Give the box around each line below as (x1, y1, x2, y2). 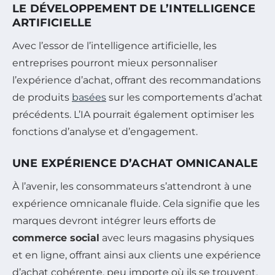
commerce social (12, 232, 99, 244)
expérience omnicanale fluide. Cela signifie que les (12, 198, 260, 210)
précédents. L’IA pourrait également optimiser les (12, 109, 254, 121)
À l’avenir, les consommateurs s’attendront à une (12, 180, 252, 193)
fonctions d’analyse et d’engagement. (12, 126, 198, 138)
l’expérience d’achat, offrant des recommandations (12, 74, 261, 87)
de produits (12, 91, 72, 104)
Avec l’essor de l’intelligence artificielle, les (12, 40, 217, 52)
